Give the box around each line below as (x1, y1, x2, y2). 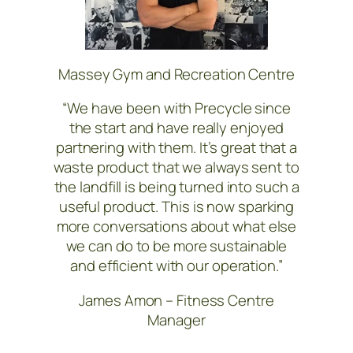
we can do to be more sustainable (65, 236, 288, 257)
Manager (147, 309, 206, 330)
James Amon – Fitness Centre (79, 289, 274, 310)
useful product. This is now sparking (58, 196, 295, 217)
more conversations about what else (56, 216, 297, 237)
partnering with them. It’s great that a (55, 137, 298, 158)
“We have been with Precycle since (62, 98, 291, 119)
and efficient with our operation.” (70, 255, 283, 277)
